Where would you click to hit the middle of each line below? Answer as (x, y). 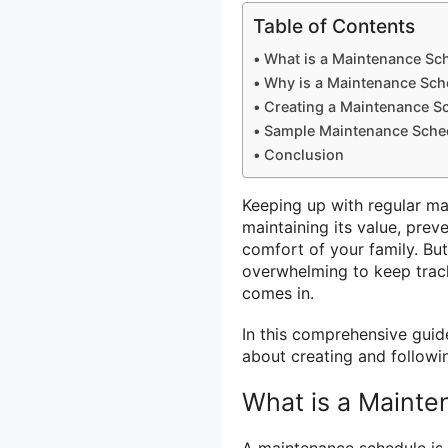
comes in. (278, 293)
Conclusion (303, 155)
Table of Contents (334, 26)
